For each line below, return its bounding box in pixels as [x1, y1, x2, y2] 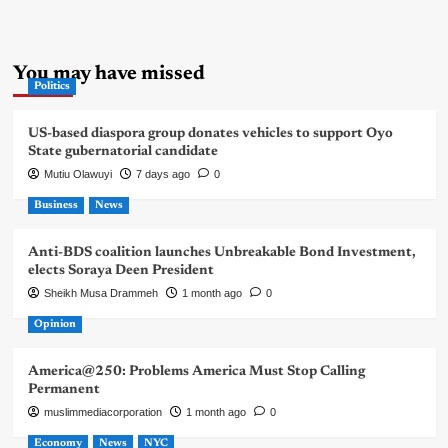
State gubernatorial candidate [27, 145, 218, 160]
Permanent [27, 383, 100, 398]
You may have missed [12, 64, 205, 85]
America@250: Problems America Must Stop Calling [27, 365, 365, 380]
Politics [33, 81, 70, 93]
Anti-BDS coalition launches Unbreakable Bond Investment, [27, 246, 416, 261]
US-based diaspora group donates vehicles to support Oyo [27, 127, 393, 142]
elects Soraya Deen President [27, 264, 214, 279]
